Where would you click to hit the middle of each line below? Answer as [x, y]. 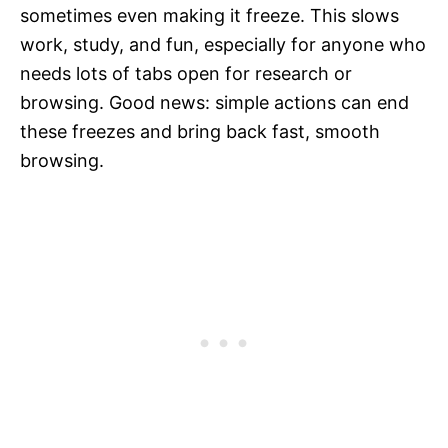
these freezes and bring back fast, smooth [200, 132]
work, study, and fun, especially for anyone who [223, 45]
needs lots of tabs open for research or [186, 74]
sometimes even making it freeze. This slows [209, 16]
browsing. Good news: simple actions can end [214, 103]
